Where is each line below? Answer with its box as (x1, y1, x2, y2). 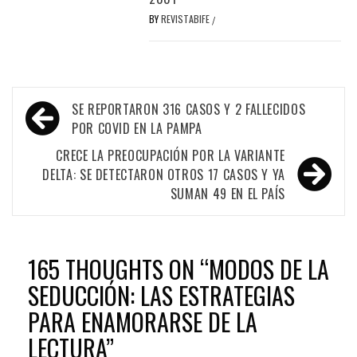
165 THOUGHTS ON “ (28, 250, 209, 287)
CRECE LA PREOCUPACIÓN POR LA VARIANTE (56, 145, 285, 165)
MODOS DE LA (209, 250, 329, 287)
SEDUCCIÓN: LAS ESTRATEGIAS (28, 277, 295, 313)
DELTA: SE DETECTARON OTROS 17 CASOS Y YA (42, 164, 285, 184)
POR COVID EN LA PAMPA (72, 118, 202, 138)
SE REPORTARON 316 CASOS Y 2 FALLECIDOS (72, 99, 306, 119)
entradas (20, 142, 95, 178)
